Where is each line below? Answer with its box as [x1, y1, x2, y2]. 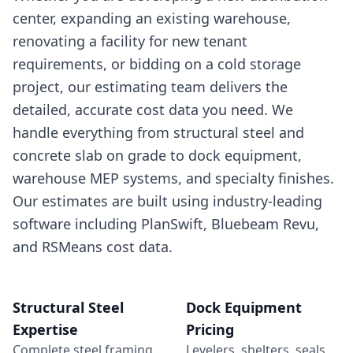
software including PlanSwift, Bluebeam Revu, [13, 214, 319, 233]
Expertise [13, 319, 78, 339]
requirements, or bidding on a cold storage [13, 54, 301, 73]
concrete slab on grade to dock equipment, [13, 145, 302, 165]
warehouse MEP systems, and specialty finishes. [13, 168, 334, 188]
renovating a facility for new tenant [13, 31, 247, 50]
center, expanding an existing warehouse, [13, 8, 291, 28]
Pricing [186, 319, 234, 339]
